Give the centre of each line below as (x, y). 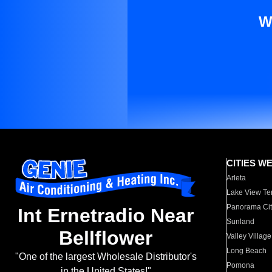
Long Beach (247, 251)
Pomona (241, 265)
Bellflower (106, 238)
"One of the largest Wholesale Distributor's (106, 257)
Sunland (241, 222)
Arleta (236, 178)
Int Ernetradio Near (106, 216)
